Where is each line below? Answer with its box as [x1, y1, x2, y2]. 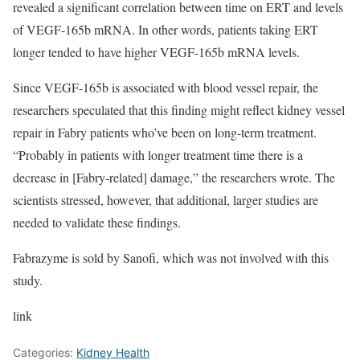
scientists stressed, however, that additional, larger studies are [13, 191, 318, 209]
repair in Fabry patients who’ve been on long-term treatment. [13, 124, 317, 141]
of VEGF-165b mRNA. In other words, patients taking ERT [13, 21, 318, 39]
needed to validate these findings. [13, 214, 181, 231]
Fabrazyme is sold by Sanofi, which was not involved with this [13, 249, 329, 267]
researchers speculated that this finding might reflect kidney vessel [13, 101, 345, 119]
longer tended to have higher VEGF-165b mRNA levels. [13, 43, 300, 61]
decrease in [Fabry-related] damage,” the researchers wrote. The [13, 169, 335, 186]
